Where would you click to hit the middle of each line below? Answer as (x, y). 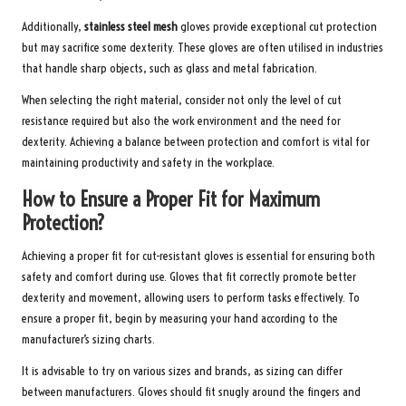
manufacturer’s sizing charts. (88, 339)
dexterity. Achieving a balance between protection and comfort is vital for (196, 141)
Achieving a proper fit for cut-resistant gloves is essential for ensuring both (198, 256)
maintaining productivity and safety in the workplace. (148, 162)
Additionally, (53, 26)
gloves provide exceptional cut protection (277, 26)
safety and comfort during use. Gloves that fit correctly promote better (189, 276)
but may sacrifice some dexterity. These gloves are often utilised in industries (203, 47)
